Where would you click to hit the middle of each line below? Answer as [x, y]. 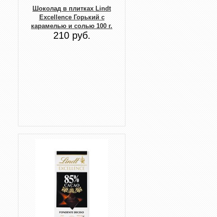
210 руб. [72, 35]
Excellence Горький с [72, 17]
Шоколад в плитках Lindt [72, 8]
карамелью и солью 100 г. [72, 26]
